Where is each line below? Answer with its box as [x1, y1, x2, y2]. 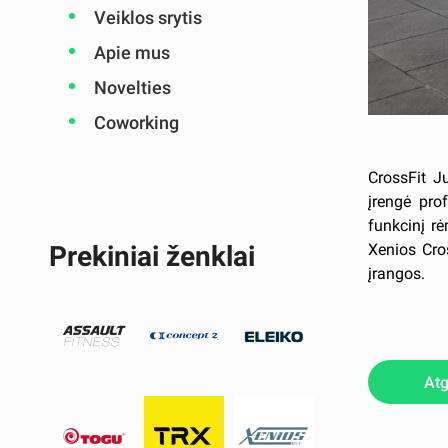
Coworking [93, 112, 179, 133]
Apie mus [93, 42, 170, 63]
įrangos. [367, 263, 425, 283]
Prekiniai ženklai [48, 240, 255, 273]
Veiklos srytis [93, 7, 202, 28]
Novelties [93, 77, 171, 98]
